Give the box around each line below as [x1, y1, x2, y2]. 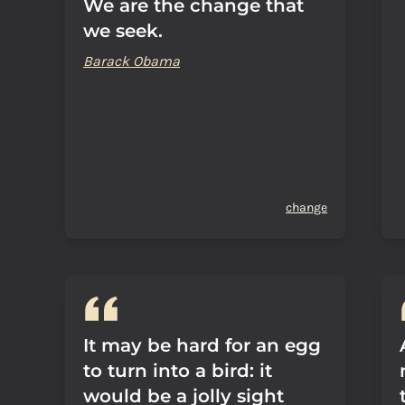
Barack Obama [83, 52, 180, 70]
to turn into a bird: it [83, 360, 272, 381]
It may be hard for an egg [83, 334, 321, 356]
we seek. [83, 20, 163, 42]
